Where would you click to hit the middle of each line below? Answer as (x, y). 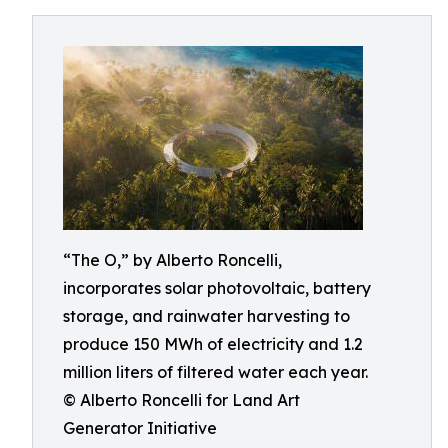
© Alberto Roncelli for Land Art (181, 400)
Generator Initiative (140, 428)
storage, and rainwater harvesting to (206, 316)
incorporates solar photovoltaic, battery (217, 288)
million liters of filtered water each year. (215, 372)
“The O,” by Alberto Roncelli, (172, 260)
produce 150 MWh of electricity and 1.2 (213, 344)
